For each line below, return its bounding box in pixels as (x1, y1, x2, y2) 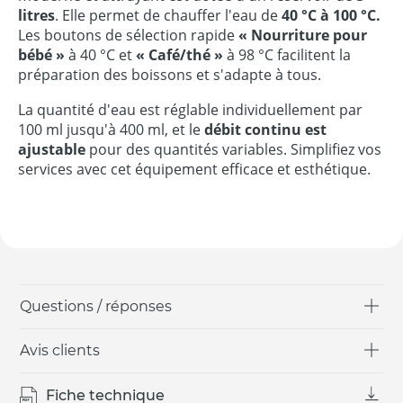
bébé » (18, 44, 65, 65)
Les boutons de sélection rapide (18, 24, 238, 45)
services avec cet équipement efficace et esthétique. (18, 158, 371, 179)
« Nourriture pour (238, 24, 367, 45)
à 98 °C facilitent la (227, 44, 351, 65)
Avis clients (20, 341, 100, 359)
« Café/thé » (136, 44, 227, 65)
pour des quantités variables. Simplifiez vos (85, 139, 381, 159)
